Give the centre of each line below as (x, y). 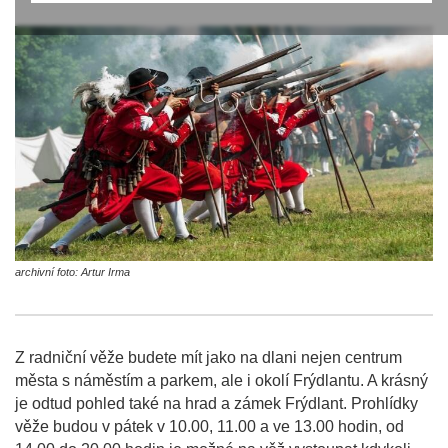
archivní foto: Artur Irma (72, 272)
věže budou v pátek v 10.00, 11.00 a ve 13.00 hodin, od (209, 427)
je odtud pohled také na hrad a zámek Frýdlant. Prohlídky (216, 404)
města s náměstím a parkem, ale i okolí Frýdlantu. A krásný (221, 381)
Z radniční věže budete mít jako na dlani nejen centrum (208, 358)
